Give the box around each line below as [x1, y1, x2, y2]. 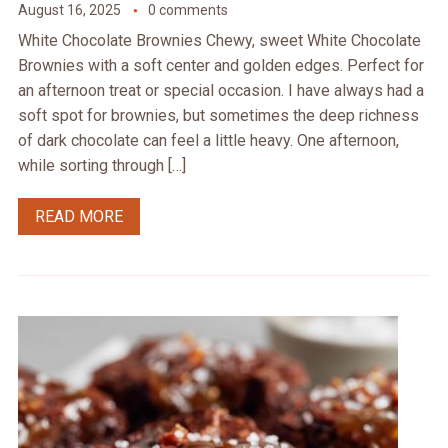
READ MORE [34, 207, 123, 227]
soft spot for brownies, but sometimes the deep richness [17, 106, 419, 126]
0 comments [147, 2, 228, 19]
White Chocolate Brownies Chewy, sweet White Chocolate [17, 31, 421, 51]
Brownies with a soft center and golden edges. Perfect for [17, 56, 424, 76]
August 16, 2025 [17, 2, 121, 19]
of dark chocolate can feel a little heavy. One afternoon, [17, 131, 399, 151]
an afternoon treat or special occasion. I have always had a [17, 81, 424, 101]
